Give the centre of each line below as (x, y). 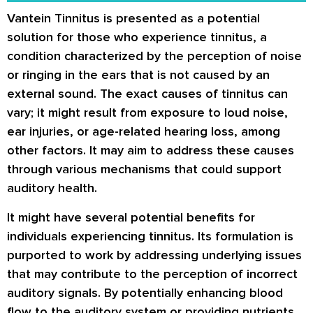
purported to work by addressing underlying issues (154, 255)
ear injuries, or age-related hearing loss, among (144, 132)
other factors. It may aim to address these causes (151, 151)
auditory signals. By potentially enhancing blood (145, 292)
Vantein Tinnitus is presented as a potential (133, 19)
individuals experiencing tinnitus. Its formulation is (150, 236)
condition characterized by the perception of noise (154, 56)
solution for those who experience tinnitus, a (137, 37)
